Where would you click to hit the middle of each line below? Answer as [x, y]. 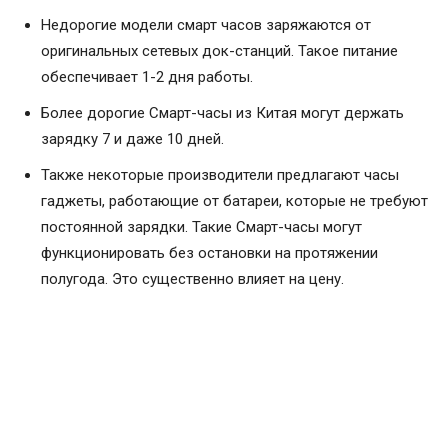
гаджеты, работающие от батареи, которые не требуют [234, 200]
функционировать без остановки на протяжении [209, 252]
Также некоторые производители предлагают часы [220, 174]
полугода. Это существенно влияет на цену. [192, 278]
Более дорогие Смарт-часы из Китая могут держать [222, 112]
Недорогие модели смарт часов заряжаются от [206, 24]
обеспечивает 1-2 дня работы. [147, 76]
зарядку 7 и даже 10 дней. [132, 138]
